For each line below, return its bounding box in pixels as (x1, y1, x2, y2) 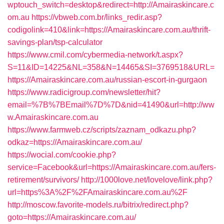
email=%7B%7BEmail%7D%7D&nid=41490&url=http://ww (7, 100, 214, 109)
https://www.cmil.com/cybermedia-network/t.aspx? (7, 50, 183, 59)
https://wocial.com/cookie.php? (7, 150, 116, 159)
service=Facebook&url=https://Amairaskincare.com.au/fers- (7, 163, 216, 171)
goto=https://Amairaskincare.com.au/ (7, 213, 136, 221)
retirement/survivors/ (7, 175, 79, 184)
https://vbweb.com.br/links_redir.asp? (31, 13, 162, 21)
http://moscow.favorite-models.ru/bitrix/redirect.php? (7, 200, 188, 209)
